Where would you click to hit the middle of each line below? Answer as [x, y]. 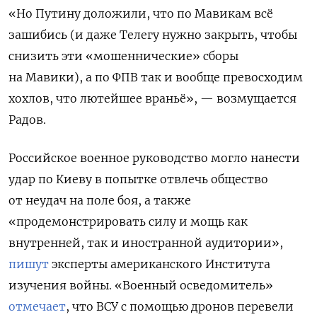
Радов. [27, 119]
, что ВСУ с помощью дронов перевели [180, 306]
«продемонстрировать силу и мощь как [128, 221]
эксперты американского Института [160, 264]
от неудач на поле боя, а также [100, 200]
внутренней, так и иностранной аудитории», [146, 242]
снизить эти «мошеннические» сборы [123, 56]
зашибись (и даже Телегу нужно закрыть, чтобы [153, 34]
